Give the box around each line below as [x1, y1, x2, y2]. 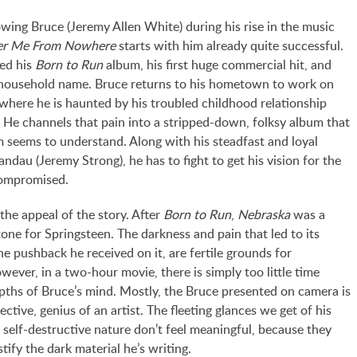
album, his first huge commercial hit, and [103, 58, 332, 72]
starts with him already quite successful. [119, 39, 344, 53]
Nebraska [237, 208, 291, 222]
